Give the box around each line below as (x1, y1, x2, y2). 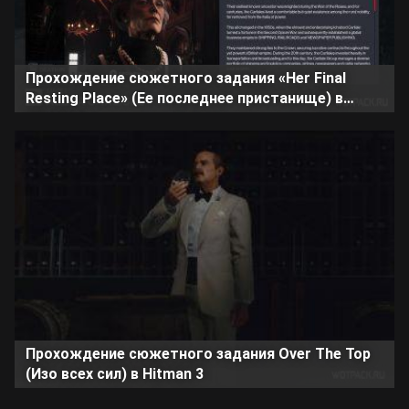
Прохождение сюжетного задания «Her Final (26, 68, 346, 87)
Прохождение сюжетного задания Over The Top (26, 345, 371, 363)
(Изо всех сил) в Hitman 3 (26, 365, 204, 383)
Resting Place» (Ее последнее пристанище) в (26, 89, 343, 107)
